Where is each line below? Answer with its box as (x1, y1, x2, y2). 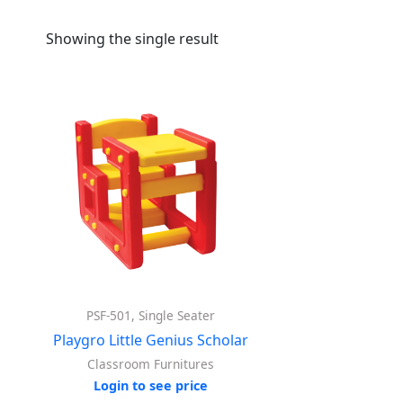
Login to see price (93, 376, 208, 394)
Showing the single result (46, 28, 219, 49)
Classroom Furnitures (86, 354, 214, 372)
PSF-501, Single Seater (85, 306, 215, 324)
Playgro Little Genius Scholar (52, 329, 248, 350)
